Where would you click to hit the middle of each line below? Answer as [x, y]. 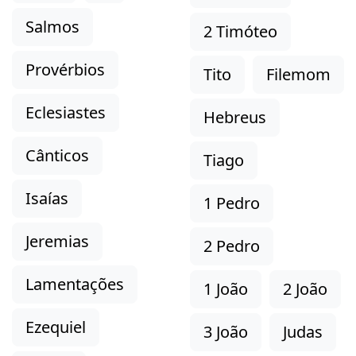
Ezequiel [56, 327]
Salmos [52, 27]
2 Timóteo [240, 31]
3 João [226, 332]
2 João [305, 289]
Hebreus [235, 117]
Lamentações [75, 284]
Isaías [47, 198]
